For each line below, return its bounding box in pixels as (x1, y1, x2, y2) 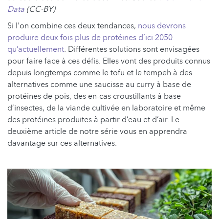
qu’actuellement (7, 44, 64, 55)
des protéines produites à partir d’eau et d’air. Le (7, 114, 179, 125)
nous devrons (138, 20, 186, 31)
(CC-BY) (24, 3, 55, 15)
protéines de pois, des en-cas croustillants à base (7, 90, 181, 102)
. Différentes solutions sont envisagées (64, 44, 199, 55)
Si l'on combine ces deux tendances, (7, 20, 138, 31)
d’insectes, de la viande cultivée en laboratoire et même (7, 102, 205, 113)
